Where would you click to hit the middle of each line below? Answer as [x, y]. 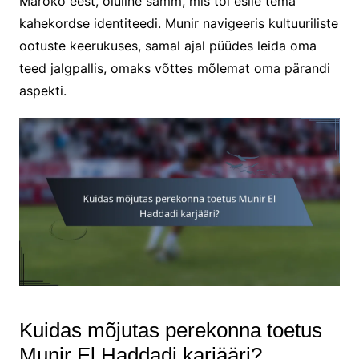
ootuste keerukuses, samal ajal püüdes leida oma [167, 45]
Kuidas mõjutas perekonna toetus [170, 330]
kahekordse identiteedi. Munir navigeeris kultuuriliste [178, 23]
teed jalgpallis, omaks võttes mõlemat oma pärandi [174, 68]
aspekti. [42, 90]
